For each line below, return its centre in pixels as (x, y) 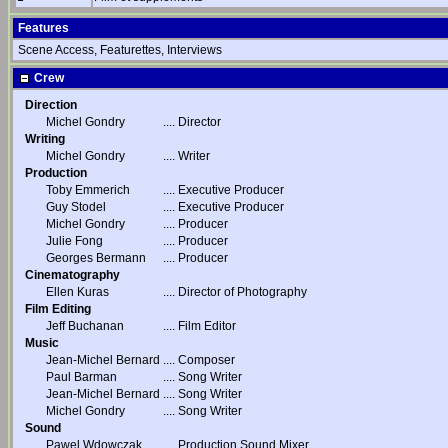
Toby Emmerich (88, 190)
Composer (206, 360)
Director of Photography (242, 292)
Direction (51, 105)
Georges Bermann (96, 258)
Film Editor (207, 326)
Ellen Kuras (77, 292)
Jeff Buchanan (85, 326)
